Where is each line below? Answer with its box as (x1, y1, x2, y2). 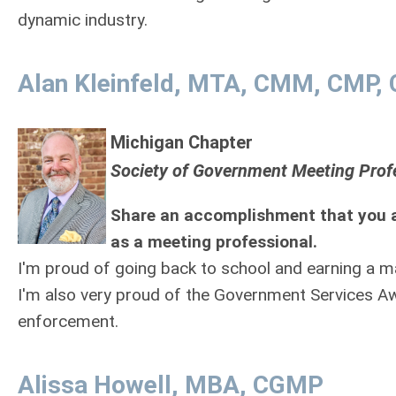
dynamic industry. (18, 10, 148, 30)
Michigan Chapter (110, 132, 253, 153)
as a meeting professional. (110, 232, 317, 252)
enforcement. (18, 311, 118, 331)
